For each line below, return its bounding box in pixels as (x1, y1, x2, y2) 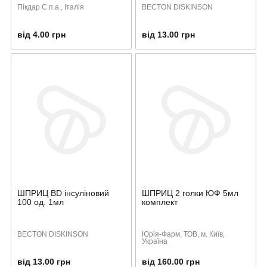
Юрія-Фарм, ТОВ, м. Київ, (142, 229, 225, 238)
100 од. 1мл (17, 197, 64, 207)
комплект (142, 197, 178, 207)
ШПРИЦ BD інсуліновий (17, 188, 109, 198)
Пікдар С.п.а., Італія (17, 2, 84, 11)
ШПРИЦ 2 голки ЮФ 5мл (142, 188, 238, 198)
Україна (142, 237, 167, 246)
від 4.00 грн (17, 29, 66, 39)
